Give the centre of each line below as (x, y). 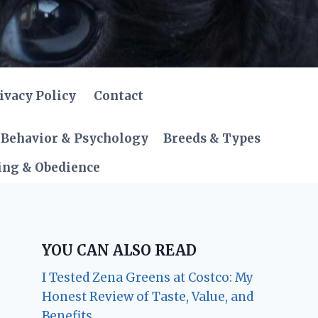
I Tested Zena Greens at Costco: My (148, 277)
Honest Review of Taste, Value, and (148, 296)
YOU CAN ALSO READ (120, 250)
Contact (118, 95)
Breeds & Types (212, 139)
